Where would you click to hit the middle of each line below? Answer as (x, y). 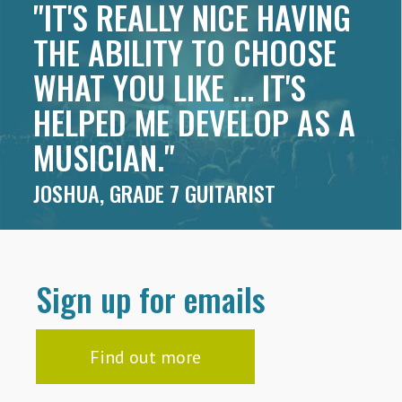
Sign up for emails (150, 299)
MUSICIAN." (105, 157)
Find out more (145, 358)
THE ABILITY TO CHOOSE (185, 52)
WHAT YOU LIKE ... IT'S (170, 87)
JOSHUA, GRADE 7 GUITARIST (155, 193)
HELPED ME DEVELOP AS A (195, 122)
